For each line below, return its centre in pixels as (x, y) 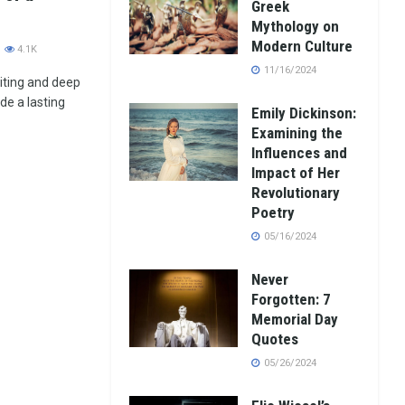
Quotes (275, 339)
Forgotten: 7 (292, 299)
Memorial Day (295, 319)
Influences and (300, 153)
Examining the (297, 133)
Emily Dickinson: (304, 113)
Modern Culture (302, 46)
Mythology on (296, 26)
